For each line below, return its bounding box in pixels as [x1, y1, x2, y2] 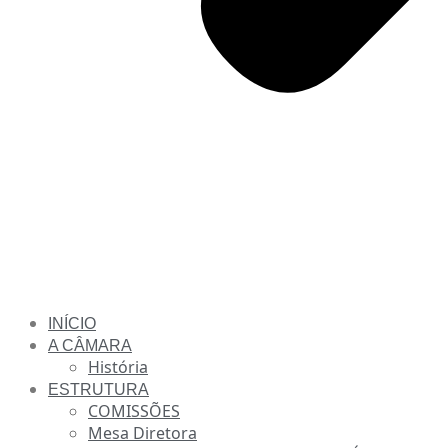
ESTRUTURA [48, 381, 149, 398]
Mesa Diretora [88, 422, 197, 444]
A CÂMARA [48, 337, 132, 354]
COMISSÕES [88, 400, 180, 422]
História [88, 356, 148, 378]
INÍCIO [48, 315, 96, 332]
